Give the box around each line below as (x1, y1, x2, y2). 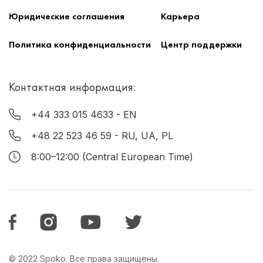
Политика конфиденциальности (9, 38, 151, 50)
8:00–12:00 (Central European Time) (31, 150, 193, 163)
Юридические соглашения (9, 9, 124, 22)
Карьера (161, 9, 200, 22)
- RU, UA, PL (114, 129, 173, 141)
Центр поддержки (161, 38, 242, 50)
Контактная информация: (9, 79, 136, 95)
